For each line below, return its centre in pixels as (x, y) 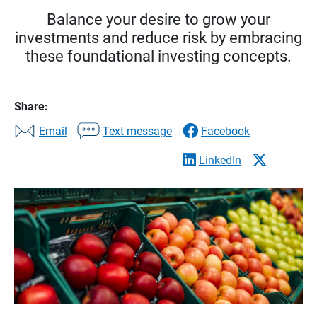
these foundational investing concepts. (158, 56)
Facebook (225, 131)
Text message (137, 131)
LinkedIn (220, 160)
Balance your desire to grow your (158, 19)
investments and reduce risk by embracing (158, 38)
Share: (31, 106)
